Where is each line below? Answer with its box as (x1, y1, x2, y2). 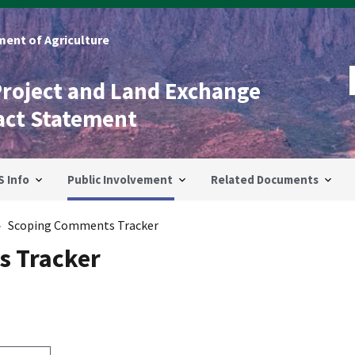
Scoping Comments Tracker (8, 217, 159, 233)
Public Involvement (67, 172, 173, 187)
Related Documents (211, 172, 319, 187)
